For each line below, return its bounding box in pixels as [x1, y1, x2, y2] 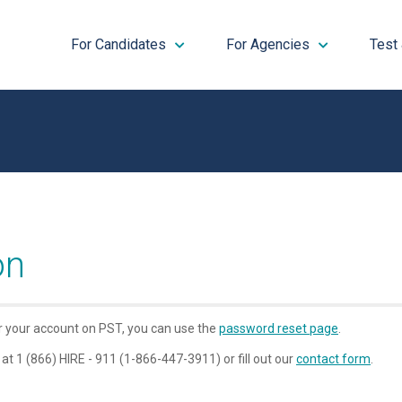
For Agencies [225, 36, 310, 53]
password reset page [219, 321, 338, 336]
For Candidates [70, 36, 166, 53]
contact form [296, 352, 371, 366]
